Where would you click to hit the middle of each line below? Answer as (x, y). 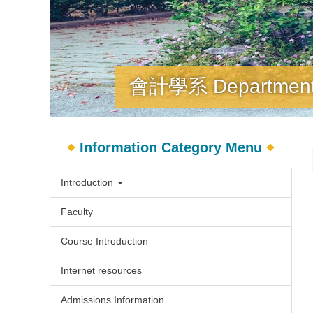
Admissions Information (112, 299)
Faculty (77, 211)
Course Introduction (104, 241)
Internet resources (101, 270)
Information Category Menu (171, 147)
